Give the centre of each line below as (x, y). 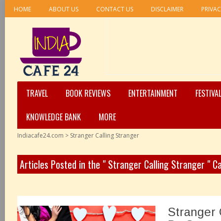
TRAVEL (37, 93)
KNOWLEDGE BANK (54, 117)
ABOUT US (64, 9)
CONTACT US (115, 9)
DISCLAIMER (167, 9)
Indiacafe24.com (40, 135)
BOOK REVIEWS (88, 93)
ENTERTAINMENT (153, 93)
